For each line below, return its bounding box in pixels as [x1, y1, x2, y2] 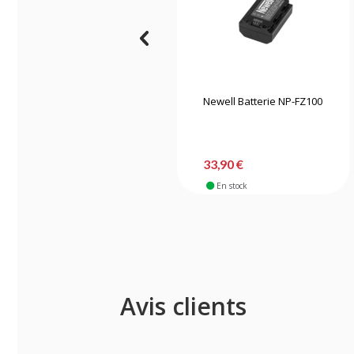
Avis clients [120, 289, 247, 322]
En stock [216, 179, 247, 191]
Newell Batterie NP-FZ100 [203, 93, 323, 108]
